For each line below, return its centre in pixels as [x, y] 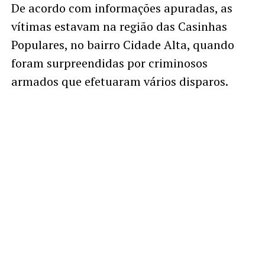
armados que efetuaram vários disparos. [119, 81]
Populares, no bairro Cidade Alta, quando [122, 44]
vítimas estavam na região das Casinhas [119, 26]
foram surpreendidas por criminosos [109, 63]
